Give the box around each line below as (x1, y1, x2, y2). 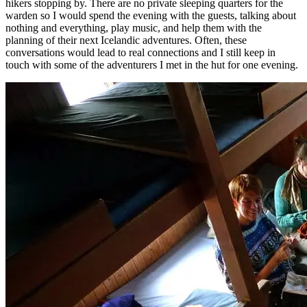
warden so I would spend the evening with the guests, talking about (5, 10, 296, 22)
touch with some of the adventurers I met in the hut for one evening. (5, 59, 298, 71)
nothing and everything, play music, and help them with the (5, 22, 262, 34)
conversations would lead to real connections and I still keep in (5, 47, 275, 59)
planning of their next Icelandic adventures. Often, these (5, 34, 247, 47)
